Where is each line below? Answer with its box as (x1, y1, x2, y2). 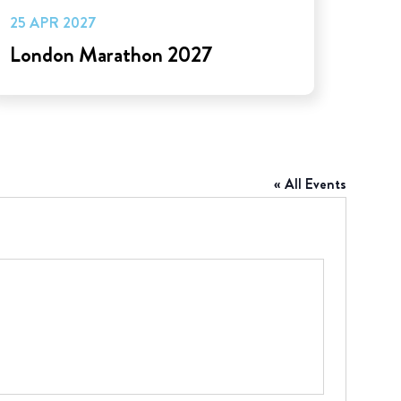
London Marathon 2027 (9, 39, 212, 71)
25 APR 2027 (9, 12, 96, 34)
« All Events (273, 174, 346, 195)
